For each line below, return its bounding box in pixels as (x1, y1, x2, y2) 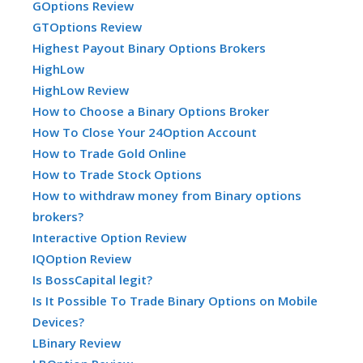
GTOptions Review (32, 18, 142, 35)
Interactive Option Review (32, 228, 186, 246)
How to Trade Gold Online (32, 144, 186, 161)
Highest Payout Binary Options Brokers (32, 39, 266, 56)
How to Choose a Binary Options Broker (32, 102, 269, 119)
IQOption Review (32, 250, 131, 267)
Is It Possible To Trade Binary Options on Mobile (32, 292, 318, 309)
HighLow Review (32, 81, 129, 98)
